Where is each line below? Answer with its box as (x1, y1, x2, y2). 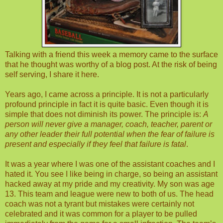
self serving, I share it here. (5, 70, 99, 79)
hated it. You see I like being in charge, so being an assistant (5, 169, 218, 178)
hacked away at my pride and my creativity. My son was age (5, 179, 215, 188)
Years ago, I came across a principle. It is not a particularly (5, 90, 209, 99)
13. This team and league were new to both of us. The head (5, 189, 214, 198)
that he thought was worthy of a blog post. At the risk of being (5, 60, 217, 69)
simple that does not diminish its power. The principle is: (5, 110, 203, 118)
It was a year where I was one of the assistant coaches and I (5, 159, 215, 168)
